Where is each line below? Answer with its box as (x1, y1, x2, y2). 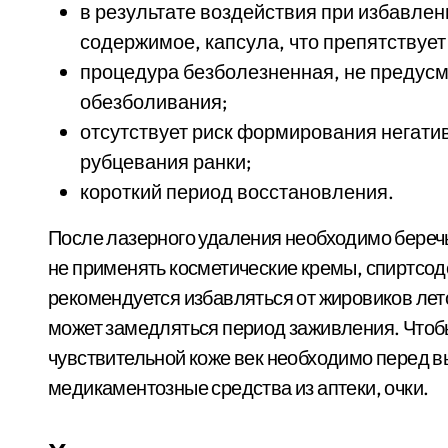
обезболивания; (80, 89, 227, 114)
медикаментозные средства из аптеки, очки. (48, 375, 429, 400)
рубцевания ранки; (80, 149, 251, 174)
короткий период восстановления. (80, 179, 394, 204)
